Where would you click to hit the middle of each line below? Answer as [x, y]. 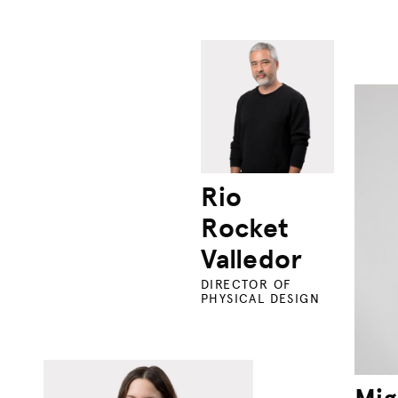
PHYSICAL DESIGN [260, 299]
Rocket [244, 229]
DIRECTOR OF [246, 285]
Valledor [251, 260]
